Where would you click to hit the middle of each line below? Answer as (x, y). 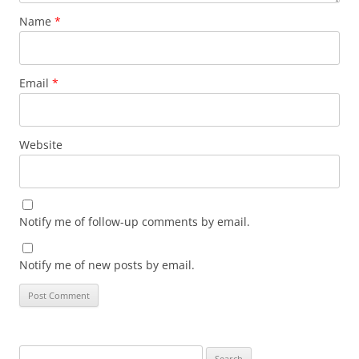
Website (41, 145)
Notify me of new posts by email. (107, 265)
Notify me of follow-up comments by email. (135, 222)
